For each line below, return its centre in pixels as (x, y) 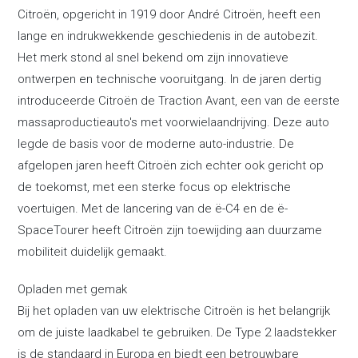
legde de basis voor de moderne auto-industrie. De (156, 143)
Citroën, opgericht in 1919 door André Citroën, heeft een (169, 14)
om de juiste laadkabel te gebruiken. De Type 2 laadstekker (177, 332)
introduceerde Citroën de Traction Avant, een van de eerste (179, 100)
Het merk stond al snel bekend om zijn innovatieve (153, 57)
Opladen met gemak (73, 289)
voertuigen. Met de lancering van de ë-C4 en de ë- (153, 208)
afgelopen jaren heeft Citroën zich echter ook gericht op (171, 165)
